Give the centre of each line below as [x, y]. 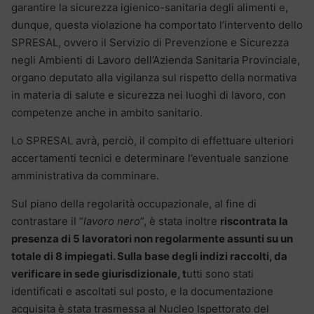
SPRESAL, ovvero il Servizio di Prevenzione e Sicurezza [150, 43]
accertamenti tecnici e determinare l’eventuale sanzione [150, 158]
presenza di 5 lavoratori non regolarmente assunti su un [152, 239]
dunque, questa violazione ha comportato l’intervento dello [157, 25]
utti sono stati [220, 274]
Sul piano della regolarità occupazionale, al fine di [134, 204]
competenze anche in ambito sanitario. [107, 113]
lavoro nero [112, 221]
